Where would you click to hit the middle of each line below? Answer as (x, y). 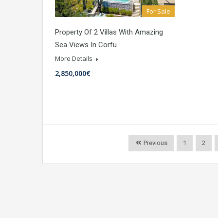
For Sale (158, 11)
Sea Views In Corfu (86, 45)
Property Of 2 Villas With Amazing (109, 32)
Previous (154, 143)
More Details (74, 59)
